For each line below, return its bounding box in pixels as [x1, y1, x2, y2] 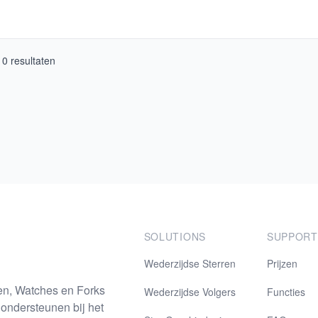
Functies [266, 285, 305, 299]
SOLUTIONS [143, 229, 206, 243]
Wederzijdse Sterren [143, 256, 236, 270]
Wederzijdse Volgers [143, 285, 236, 299]
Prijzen [266, 256, 297, 270]
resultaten [8, 53, 55, 67]
